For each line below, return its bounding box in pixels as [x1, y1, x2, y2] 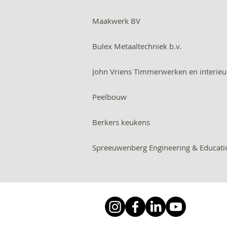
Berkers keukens [92, 117, 150, 127]
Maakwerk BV [92, 16, 140, 26]
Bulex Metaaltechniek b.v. [92, 41, 181, 51]
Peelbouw [92, 92, 127, 102]
